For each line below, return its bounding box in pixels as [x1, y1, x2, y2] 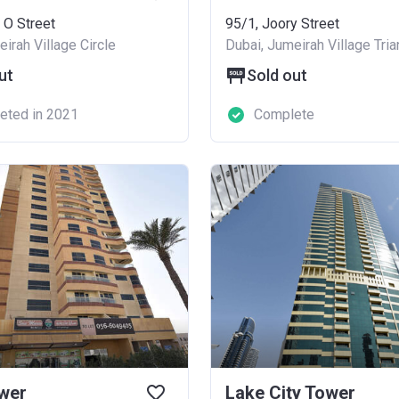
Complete [254, 106, 314, 123]
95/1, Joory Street [225, 15, 339, 32]
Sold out [247, 66, 307, 85]
